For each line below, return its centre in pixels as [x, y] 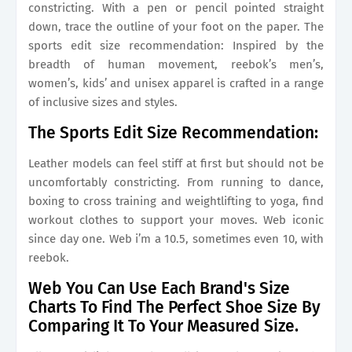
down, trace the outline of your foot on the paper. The [176, 27]
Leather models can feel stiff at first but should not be [176, 163]
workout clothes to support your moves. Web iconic [176, 220]
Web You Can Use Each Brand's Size [159, 288]
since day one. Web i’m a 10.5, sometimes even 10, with [176, 239]
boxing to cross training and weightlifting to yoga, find [176, 201]
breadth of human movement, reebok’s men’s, [176, 64]
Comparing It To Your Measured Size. [163, 326]
